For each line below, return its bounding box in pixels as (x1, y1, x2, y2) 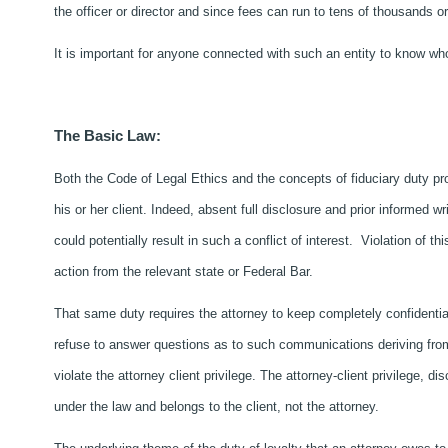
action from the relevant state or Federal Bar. (53, 264, 313, 279)
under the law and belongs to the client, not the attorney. (53, 399, 379, 414)
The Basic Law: (53, 128, 161, 144)
